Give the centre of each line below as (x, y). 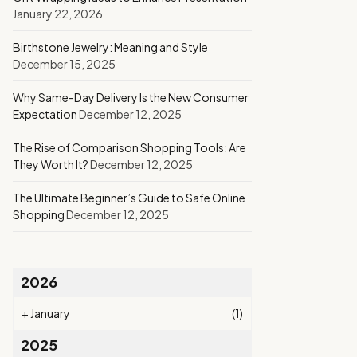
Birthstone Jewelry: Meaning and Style (110, 47)
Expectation (45, 114)
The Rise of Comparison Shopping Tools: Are (129, 147)
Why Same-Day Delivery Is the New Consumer (131, 97)
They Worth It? (51, 164)
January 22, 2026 (58, 14)
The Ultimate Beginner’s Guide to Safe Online (129, 198)
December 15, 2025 (64, 64)
